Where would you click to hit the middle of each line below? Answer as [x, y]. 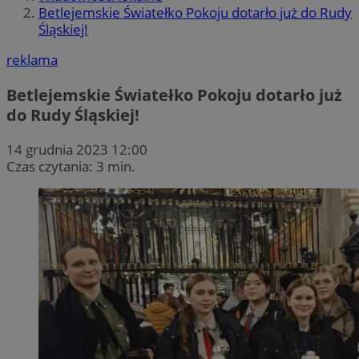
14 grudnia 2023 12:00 [77, 149]
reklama [32, 60]
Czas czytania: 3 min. [71, 166]
